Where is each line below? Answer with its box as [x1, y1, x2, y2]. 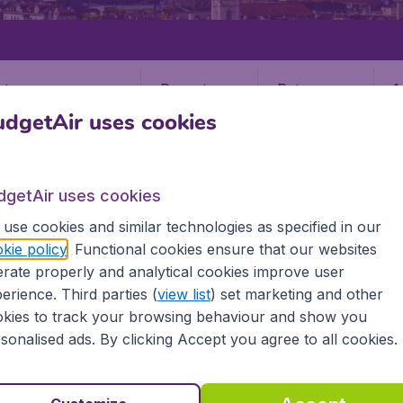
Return [276, 79, 324, 98]
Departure [160, 79, 230, 98]
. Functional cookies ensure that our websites [66, 239, 377, 258]
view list [157, 284, 210, 303]
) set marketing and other [210, 284, 383, 303]
